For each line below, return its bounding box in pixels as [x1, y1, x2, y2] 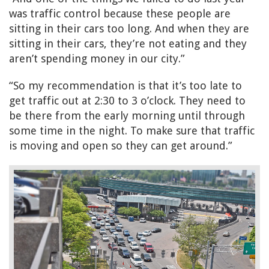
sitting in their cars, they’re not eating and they [9, 37, 247, 50]
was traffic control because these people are [9, 7, 231, 20]
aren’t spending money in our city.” [9, 52, 185, 65]
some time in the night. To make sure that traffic [9, 124, 255, 138]
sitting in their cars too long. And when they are [9, 22, 249, 35]
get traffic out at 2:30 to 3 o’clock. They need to [9, 94, 246, 107]
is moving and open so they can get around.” [9, 139, 232, 153]
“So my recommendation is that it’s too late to [9, 79, 242, 92]
